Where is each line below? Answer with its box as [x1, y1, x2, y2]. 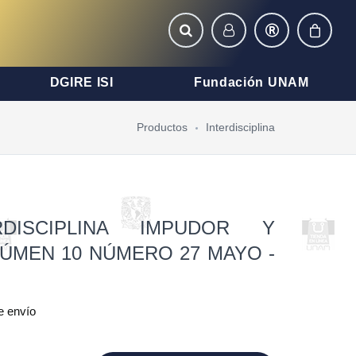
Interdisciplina [206, 121, 275, 133]
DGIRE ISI [49, 75, 114, 89]
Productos [137, 121, 188, 133]
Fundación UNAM [193, 75, 309, 89]
